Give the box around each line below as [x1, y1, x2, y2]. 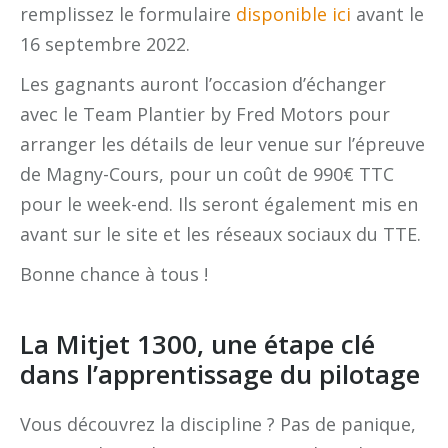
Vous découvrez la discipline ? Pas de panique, [20, 412, 416, 436]
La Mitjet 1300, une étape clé [20, 326, 375, 362]
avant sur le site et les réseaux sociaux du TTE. [20, 222, 421, 246]
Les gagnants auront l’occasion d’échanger [20, 72, 386, 96]
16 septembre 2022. [20, 32, 190, 56]
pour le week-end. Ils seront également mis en [20, 192, 418, 216]
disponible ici [236, 2, 351, 26]
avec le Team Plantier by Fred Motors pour [20, 102, 390, 126]
